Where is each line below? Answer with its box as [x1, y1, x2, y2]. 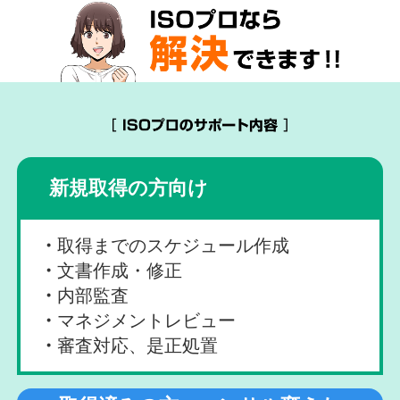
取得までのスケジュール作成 [57, 236, 290, 256]
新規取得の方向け [48, 177, 208, 200]
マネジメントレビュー [57, 311, 237, 331]
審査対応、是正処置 [57, 336, 219, 356]
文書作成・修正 [57, 261, 183, 281]
